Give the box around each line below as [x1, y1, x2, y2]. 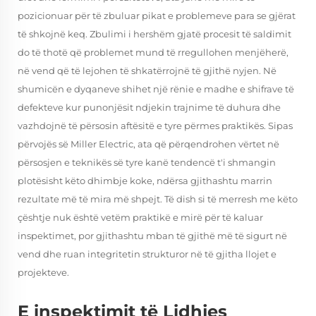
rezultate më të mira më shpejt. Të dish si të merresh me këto [18, 193, 298, 205]
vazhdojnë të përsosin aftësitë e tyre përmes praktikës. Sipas [18, 120, 293, 131]
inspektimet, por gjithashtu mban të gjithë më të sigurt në [18, 230, 287, 241]
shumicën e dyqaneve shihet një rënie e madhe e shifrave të [18, 83, 294, 95]
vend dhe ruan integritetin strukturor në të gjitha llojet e [18, 248, 276, 260]
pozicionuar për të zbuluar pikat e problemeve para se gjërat [18, 10, 296, 21]
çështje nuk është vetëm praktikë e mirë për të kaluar [18, 212, 263, 223]
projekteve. [18, 267, 69, 278]
